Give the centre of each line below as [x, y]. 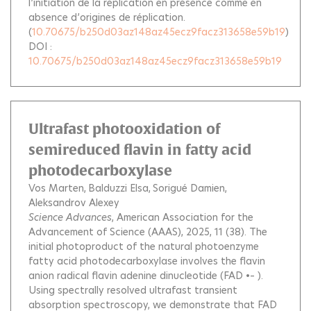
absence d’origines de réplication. [107, 17]
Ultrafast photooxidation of [124, 129]
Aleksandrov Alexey [74, 203]
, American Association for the [183, 217]
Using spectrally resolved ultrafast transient [133, 290]
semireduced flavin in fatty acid [140, 150]
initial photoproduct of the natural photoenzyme [144, 246]
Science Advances [70, 217]
